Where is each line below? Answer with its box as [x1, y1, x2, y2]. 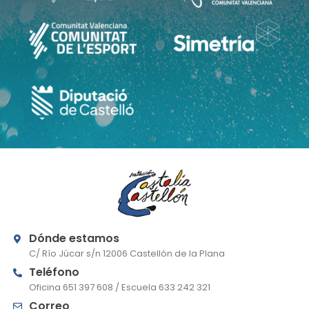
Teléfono [29, 263, 79, 280]
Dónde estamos [29, 230, 119, 246]
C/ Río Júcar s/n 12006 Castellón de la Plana [29, 246, 225, 260]
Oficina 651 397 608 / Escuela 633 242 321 [29, 280, 210, 294]
